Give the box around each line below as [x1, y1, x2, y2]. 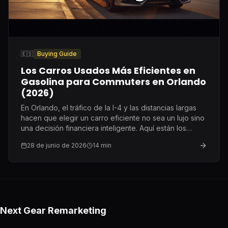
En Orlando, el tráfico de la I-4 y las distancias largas [21, 103, 196, 112]
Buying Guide [37, 49, 77, 58]
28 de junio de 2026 [27, 141, 87, 149]
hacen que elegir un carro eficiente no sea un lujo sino [21, 113, 205, 122]
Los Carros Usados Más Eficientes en [21, 64, 195, 77]
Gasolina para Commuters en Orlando [21, 75, 206, 88]
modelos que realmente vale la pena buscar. [21, 133, 170, 142]
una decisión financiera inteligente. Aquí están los [21, 123, 186, 132]
